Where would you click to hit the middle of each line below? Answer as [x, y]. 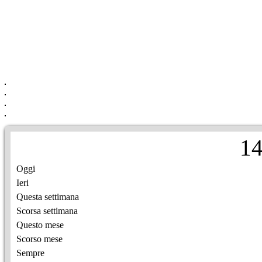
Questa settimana [48, 196]
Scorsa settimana [47, 211]
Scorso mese [39, 239]
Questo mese [40, 225]
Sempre [30, 253]
